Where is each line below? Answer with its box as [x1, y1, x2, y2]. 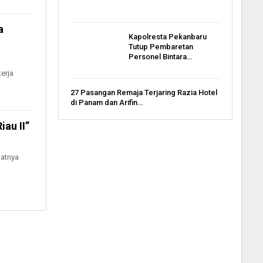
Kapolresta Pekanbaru [128, 32, 207, 41]
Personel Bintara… [128, 52, 192, 61]
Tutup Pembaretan [128, 42, 193, 51]
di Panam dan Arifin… [70, 97, 143, 107]
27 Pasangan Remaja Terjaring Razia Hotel [70, 87, 217, 97]
